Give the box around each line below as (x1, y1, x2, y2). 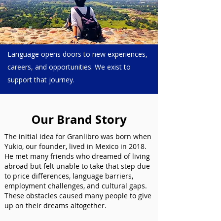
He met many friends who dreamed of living (4, 151, 150, 161)
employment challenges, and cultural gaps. (4, 181, 147, 190)
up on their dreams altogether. (4, 201, 107, 210)
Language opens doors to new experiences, (7, 49, 147, 59)
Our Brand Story (31, 111, 127, 127)
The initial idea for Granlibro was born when (4, 132, 151, 141)
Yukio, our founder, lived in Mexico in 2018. (4, 142, 147, 151)
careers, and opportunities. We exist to (7, 62, 131, 72)
